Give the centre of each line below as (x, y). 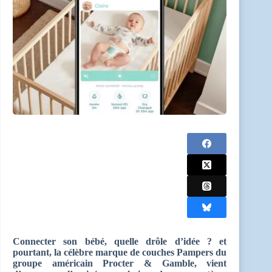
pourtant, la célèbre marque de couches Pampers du (120, 253)
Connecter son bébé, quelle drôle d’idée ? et (120, 242)
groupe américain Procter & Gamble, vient (120, 263)
